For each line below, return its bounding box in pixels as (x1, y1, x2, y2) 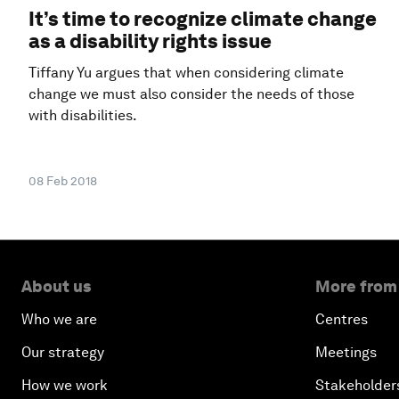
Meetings (315, 343, 377, 361)
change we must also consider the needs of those (28, 85, 354, 103)
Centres (315, 310, 368, 328)
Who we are (21, 310, 97, 328)
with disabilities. (28, 107, 137, 125)
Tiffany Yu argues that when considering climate (28, 64, 344, 82)
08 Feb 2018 (28, 173, 97, 188)
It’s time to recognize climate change (28, 7, 377, 31)
